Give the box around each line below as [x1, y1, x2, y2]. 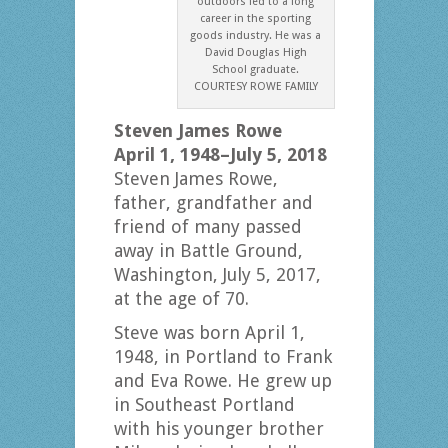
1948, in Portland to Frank [113, 346, 332, 368]
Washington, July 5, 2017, [113, 264, 321, 286]
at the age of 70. [113, 288, 249, 310]
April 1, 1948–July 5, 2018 [113, 144, 327, 166]
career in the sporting [200, 12, 311, 26]
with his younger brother [113, 418, 324, 440]
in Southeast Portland [113, 394, 295, 416]
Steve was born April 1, [113, 322, 305, 344]
